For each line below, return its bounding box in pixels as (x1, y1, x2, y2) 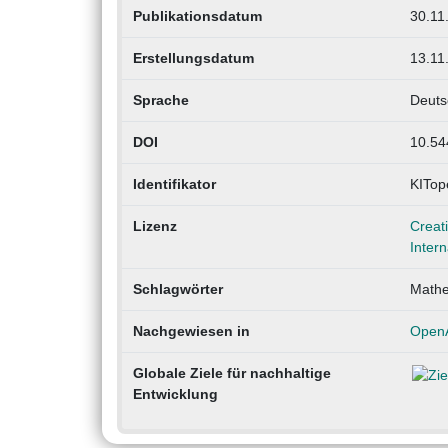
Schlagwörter (132, 280, 223, 297)
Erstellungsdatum (132, 49, 254, 66)
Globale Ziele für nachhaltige (132, 364, 331, 381)
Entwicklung (132, 385, 218, 402)
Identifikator (132, 175, 216, 192)
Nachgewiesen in (132, 322, 250, 339)
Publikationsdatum (132, 7, 262, 24)
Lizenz (132, 217, 177, 234)
